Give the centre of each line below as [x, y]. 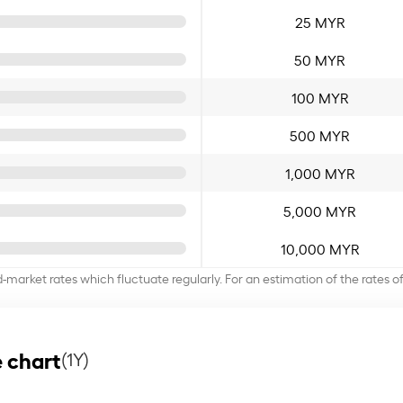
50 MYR [320, 59]
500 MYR [320, 134]
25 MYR [320, 21]
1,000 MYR [320, 172]
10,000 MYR [320, 248]
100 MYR [320, 97]
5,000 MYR [320, 210]
